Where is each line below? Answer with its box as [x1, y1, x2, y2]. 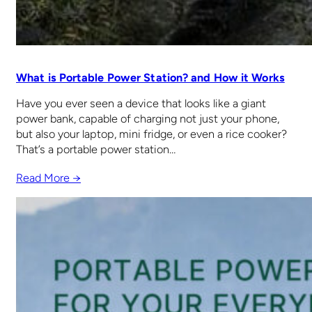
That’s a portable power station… [16, 142, 175, 156]
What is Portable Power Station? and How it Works [16, 71, 285, 85]
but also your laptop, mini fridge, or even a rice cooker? [16, 127, 287, 141]
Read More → [16, 171, 81, 185]
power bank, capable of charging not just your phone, [16, 111, 279, 125]
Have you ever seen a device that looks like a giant [16, 96, 266, 110]
